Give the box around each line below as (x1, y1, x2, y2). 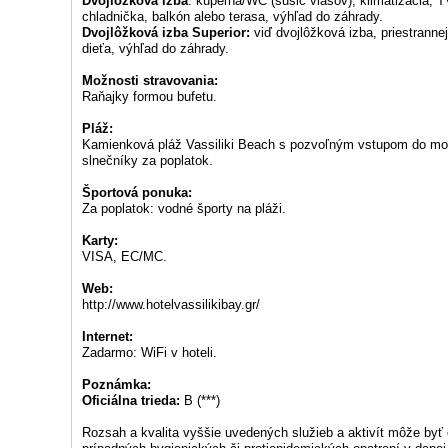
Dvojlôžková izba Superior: (82, 25, 250, 40)
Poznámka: (82, 377, 151, 392)
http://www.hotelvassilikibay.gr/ (82, 297, 260, 312)
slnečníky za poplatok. (82, 153, 213, 168)
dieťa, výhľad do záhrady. (82, 41, 229, 56)
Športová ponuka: (82, 185, 192, 200)
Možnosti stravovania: (82, 73, 218, 88)
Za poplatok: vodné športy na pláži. (82, 201, 286, 216)
